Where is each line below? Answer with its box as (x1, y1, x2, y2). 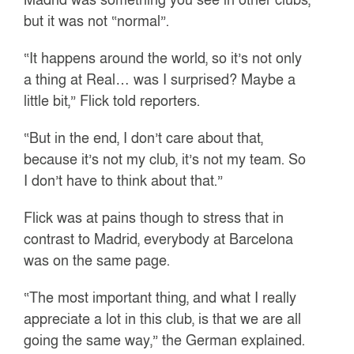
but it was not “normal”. (24, 11, 170, 31)
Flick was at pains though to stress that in (24, 208, 284, 228)
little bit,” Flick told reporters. (24, 91, 201, 111)
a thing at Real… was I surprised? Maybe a (24, 70, 296, 89)
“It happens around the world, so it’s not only (24, 48, 303, 68)
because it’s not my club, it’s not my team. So (24, 149, 307, 169)
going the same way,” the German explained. (24, 330, 306, 350)
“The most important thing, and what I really (24, 288, 297, 307)
